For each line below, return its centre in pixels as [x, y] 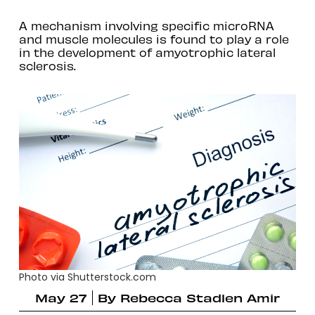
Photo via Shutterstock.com [87, 277]
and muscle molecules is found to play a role [154, 38]
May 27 [61, 297]
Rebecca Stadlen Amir [200, 297]
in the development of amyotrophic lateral [147, 52]
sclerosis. [47, 65]
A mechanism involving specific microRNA [146, 25]
